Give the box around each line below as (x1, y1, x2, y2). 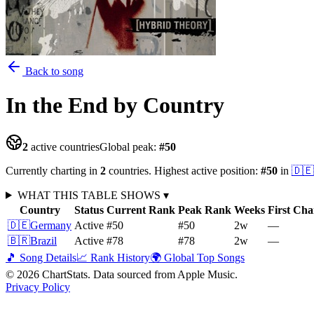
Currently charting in (6, 164, 100, 177)
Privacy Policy (6, 280, 70, 293)
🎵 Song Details (6, 251, 76, 264)
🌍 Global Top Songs (150, 251, 245, 264)
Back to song (22, 65, 83, 77)
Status (74, 203, 104, 216)
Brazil (30, 234, 57, 247)
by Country (114, 93, 224, 118)
